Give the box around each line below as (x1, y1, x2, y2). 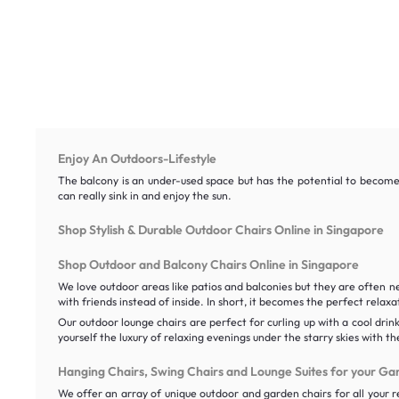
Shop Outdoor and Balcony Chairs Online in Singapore (57, 256, 359, 273)
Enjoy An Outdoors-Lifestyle (57, 150, 216, 167)
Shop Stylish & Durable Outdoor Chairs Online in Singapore (57, 221, 384, 238)
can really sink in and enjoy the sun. (57, 188, 232, 202)
